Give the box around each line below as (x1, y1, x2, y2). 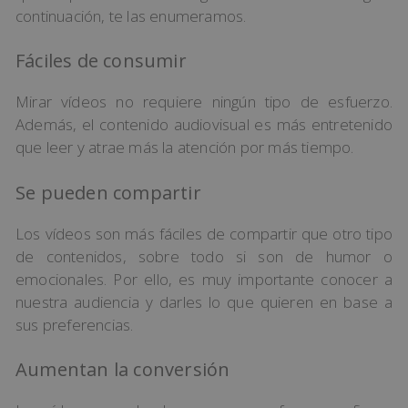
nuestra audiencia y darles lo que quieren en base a (15, 291, 393, 312)
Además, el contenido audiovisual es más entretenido (15, 114, 393, 136)
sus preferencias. (15, 313, 134, 335)
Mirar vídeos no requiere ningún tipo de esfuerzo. (15, 91, 393, 113)
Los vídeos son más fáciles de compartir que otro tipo (15, 222, 393, 244)
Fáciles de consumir (15, 48, 187, 74)
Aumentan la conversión (15, 357, 230, 382)
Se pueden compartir (15, 179, 201, 205)
